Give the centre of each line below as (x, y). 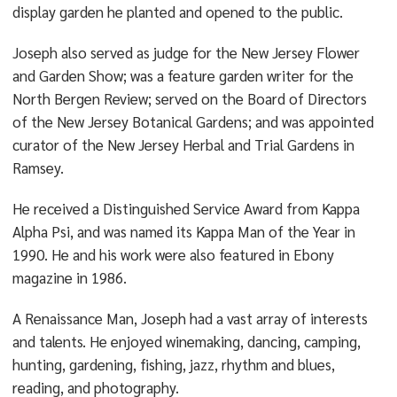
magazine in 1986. (69, 277)
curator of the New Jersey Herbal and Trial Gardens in (183, 144)
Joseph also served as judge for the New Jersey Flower (186, 52)
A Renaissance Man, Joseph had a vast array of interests (190, 318)
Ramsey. (38, 167)
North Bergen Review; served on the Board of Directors (189, 98)
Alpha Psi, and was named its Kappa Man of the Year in (183, 231)
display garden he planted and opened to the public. (177, 12)
